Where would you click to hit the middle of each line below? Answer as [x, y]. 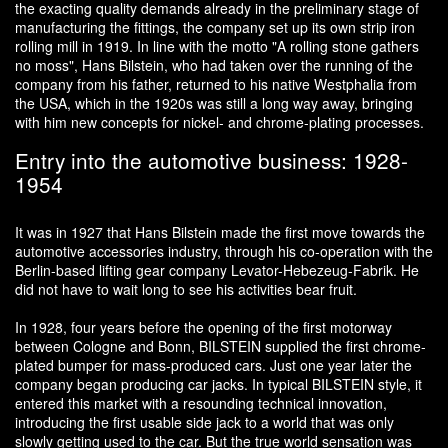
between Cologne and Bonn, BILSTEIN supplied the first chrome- [220, 345]
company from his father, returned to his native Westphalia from [216, 83]
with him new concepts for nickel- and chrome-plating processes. [219, 121]
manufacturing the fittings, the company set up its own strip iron [215, 26]
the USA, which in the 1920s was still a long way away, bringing [214, 102]
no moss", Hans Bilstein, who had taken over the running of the [214, 64]
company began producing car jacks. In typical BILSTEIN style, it [218, 383]
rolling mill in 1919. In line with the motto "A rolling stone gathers [217, 45]
